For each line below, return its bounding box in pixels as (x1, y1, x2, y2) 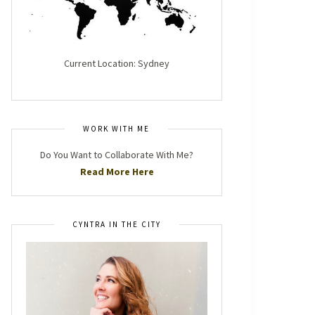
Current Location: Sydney (64, 56, 169, 70)
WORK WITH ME (83, 123, 150, 134)
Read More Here (79, 165, 154, 178)
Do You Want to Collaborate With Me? (40, 148, 193, 161)
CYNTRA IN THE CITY (72, 219, 161, 229)
